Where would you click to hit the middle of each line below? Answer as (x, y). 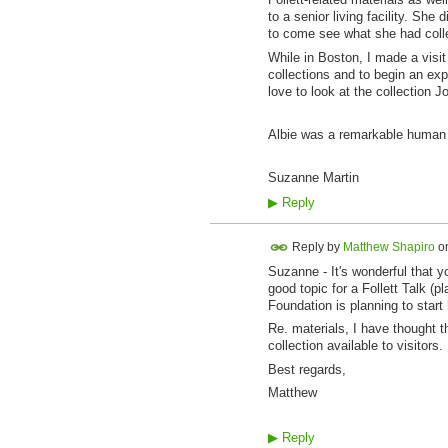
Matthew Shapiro (388, 246)
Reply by (315, 246)
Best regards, (306, 369)
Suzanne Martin (317, 178)
